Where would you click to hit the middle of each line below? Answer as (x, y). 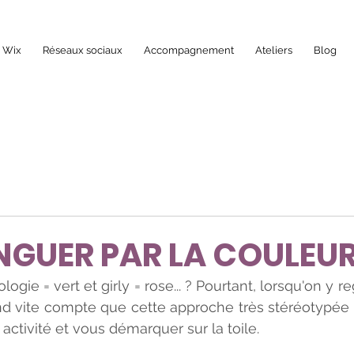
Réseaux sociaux (83, 50)
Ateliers (274, 50)
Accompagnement (189, 50)
